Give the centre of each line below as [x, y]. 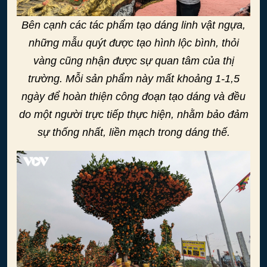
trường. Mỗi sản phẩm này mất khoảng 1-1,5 [133, 78]
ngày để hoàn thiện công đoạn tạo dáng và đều [133, 96]
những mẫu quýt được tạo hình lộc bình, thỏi [133, 43]
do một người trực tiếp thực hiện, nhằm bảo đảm [133, 114]
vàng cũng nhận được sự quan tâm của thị [133, 60]
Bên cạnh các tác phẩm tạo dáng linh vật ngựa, [133, 25]
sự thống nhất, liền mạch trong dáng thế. [133, 132]
